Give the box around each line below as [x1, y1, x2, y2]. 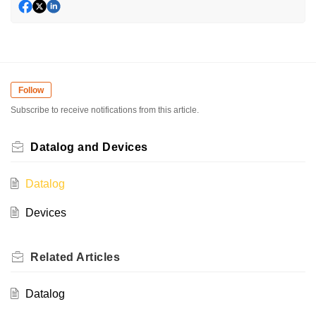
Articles [76, 250, 120, 263]
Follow [18, 85, 44, 95]
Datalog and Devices [30, 140, 148, 153]
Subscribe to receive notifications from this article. [11, 104, 199, 115]
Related [30, 250, 76, 263]
